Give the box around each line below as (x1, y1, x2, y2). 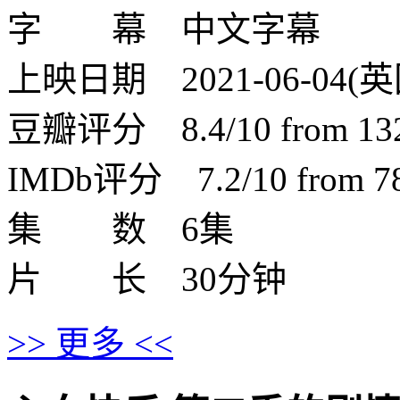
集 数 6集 (7, 209, 234, 248)
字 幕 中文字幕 (7, 9, 321, 48)
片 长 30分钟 (7, 259, 287, 298)
